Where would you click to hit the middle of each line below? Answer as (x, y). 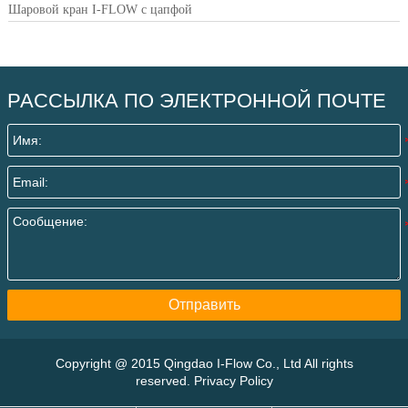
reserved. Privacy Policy (204, 381)
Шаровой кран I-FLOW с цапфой (100, 10)
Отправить (204, 305)
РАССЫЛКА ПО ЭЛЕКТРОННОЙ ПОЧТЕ (197, 101)
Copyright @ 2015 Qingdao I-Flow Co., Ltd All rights (204, 364)
